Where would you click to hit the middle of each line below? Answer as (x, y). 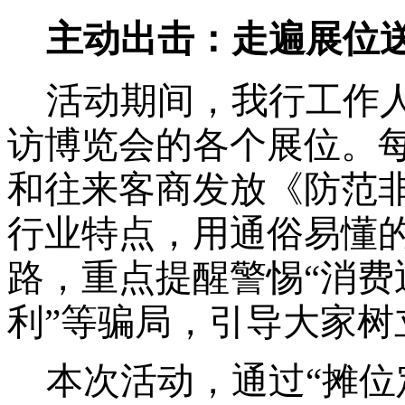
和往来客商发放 (137, 188)
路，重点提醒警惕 (155, 277)
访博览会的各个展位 (174, 144)
